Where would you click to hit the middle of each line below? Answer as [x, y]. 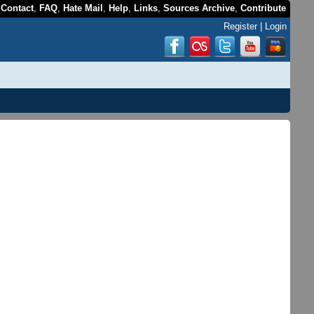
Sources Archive [199, 8]
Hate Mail [83, 8]
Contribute [264, 8]
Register [241, 26]
